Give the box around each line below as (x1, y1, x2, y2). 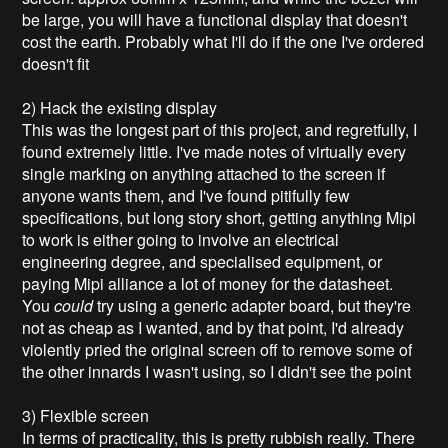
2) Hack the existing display (22, 95, 218, 119)
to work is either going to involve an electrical (22, 227, 340, 251)
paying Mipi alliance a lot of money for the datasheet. (22, 271, 394, 295)
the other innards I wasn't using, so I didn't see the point (22, 359, 412, 383)
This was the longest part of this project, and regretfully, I (22, 117, 418, 141)
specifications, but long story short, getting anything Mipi (22, 205, 417, 229)
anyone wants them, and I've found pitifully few (22, 183, 351, 207)
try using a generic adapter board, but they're (97, 293, 412, 317)
